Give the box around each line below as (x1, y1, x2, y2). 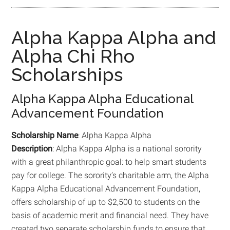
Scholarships (11, 63, 123, 85)
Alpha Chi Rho (11, 45, 135, 67)
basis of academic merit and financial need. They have (11, 210, 209, 220)
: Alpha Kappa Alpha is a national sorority (52, 143, 202, 154)
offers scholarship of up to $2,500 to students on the (11, 197, 200, 207)
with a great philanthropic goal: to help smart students (11, 157, 207, 167)
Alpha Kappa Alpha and (11, 26, 217, 48)
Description (11, 143, 53, 154)
